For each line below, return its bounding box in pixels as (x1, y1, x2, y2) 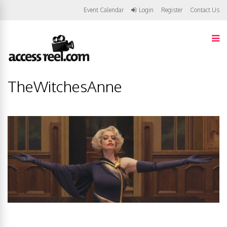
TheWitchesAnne (8, 77, 122, 96)
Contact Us (190, 6, 219, 14)
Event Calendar (84, 6, 124, 14)
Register (161, 6, 182, 14)
